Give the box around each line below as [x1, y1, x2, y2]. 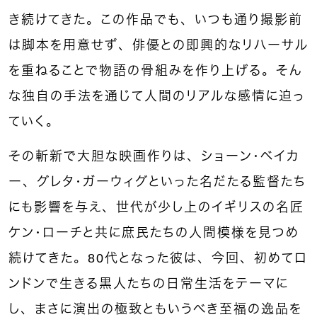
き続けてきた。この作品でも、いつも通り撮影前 [8, 12, 303, 27]
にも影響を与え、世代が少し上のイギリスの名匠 [8, 200, 304, 214]
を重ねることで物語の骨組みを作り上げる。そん [8, 63, 303, 78]
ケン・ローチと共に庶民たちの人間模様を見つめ [8, 225, 299, 240]
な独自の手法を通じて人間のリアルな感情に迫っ [8, 88, 306, 103]
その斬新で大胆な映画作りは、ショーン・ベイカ [8, 149, 299, 163]
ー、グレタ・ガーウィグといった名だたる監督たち [8, 174, 306, 189]
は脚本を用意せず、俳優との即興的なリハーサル [8, 38, 309, 52]
